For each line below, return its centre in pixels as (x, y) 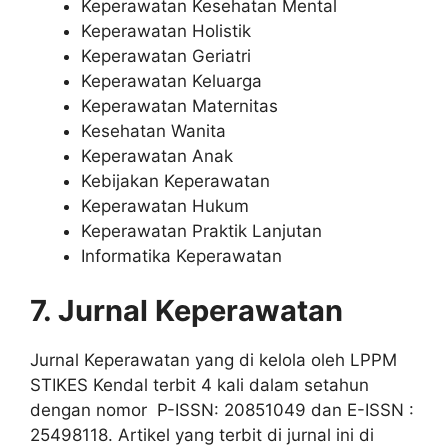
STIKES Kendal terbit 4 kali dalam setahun (199, 385)
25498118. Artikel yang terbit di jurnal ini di (202, 435)
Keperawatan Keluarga (171, 80)
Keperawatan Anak (157, 155)
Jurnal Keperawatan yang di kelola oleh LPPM (213, 360)
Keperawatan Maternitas (179, 105)
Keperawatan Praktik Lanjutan (201, 230)
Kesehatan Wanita (153, 130)
